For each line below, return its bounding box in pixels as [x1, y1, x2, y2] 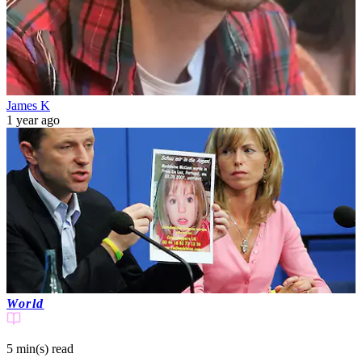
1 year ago [6, 112, 60, 127]
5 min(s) [6, 342, 48, 356]
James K [6, 98, 50, 112]
